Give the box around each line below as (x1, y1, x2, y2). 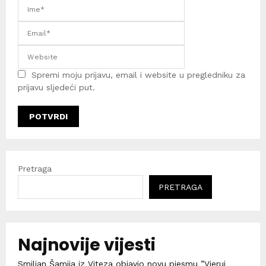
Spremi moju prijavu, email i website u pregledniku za (31, 70, 245, 80)
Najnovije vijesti (18, 233, 156, 257)
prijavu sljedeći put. (18, 83, 95, 93)
